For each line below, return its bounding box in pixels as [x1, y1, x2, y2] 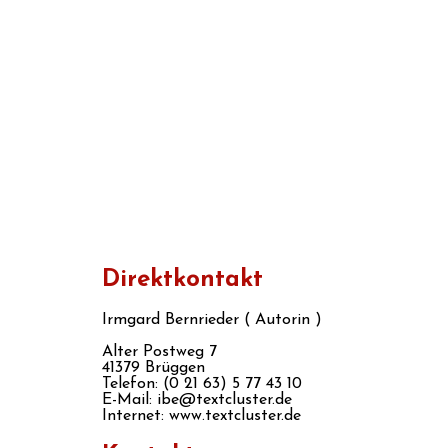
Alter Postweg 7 [102, 343, 217, 360]
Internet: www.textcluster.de [102, 407, 301, 424]
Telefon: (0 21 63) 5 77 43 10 [102, 375, 302, 392]
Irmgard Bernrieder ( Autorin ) [102, 311, 322, 328]
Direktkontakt [102, 267, 263, 292]
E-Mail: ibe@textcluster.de [102, 391, 292, 408]
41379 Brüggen [102, 359, 205, 376]
